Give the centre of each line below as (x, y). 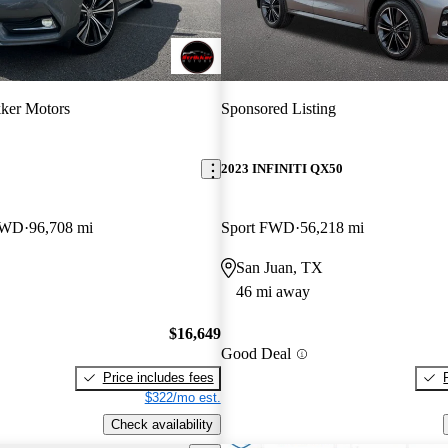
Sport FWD (257, 228)
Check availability (161, 424)
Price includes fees (158, 377)
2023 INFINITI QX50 (281, 169)
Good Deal (255, 354)
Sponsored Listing (278, 108)
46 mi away (272, 292)
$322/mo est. (182, 397)
